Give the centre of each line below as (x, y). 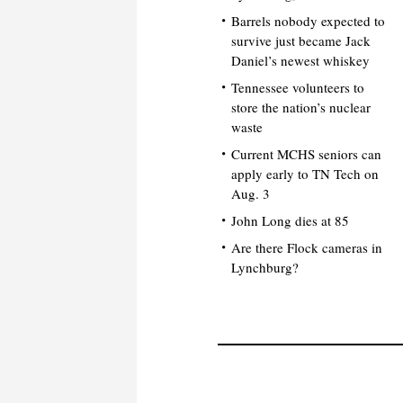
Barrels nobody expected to (309, 20)
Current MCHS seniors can (307, 153)
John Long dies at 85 (291, 220)
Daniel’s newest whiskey (301, 60)
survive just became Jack (301, 40)
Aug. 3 (251, 193)
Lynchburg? (265, 267)
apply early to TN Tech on (305, 173)
